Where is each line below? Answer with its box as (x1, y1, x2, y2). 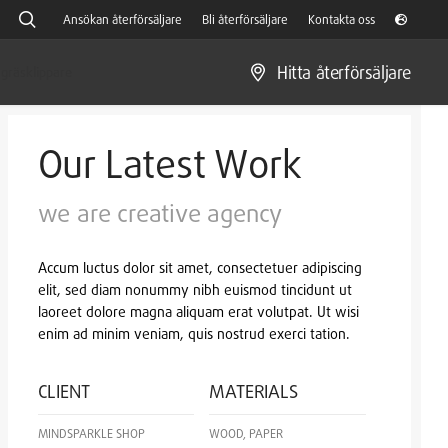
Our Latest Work (37, 140, 302, 187)
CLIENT (37, 380, 90, 402)
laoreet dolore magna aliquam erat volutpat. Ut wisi (37, 303, 359, 320)
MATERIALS (209, 380, 298, 402)
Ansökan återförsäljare (63, 11, 182, 27)
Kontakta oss (308, 11, 375, 27)
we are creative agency (37, 198, 283, 228)
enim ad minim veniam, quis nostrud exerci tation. (37, 325, 350, 342)
